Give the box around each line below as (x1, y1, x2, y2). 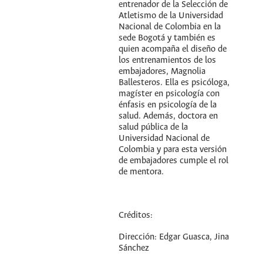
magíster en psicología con (119, 89, 220, 99)
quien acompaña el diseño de (119, 44, 227, 54)
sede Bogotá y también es (119, 33, 216, 43)
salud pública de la (119, 122, 188, 132)
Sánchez (119, 243, 150, 253)
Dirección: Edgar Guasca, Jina (119, 232, 230, 242)
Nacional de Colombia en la (119, 22, 221, 32)
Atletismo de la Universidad (119, 11, 224, 21)
